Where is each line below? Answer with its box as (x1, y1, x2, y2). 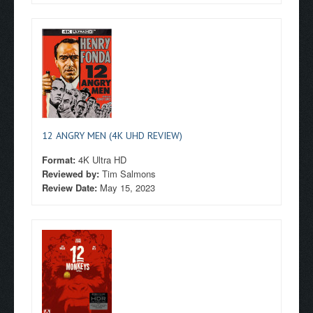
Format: (42, 153, 78, 166)
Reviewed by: (42, 167, 102, 180)
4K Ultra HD (78, 153, 126, 166)
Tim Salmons (102, 167, 156, 180)
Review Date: (42, 181, 100, 194)
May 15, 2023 (100, 181, 155, 194)
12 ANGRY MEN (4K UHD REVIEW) (42, 129, 182, 142)
